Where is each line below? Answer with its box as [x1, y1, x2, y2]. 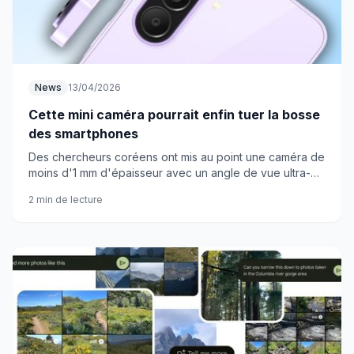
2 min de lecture [28, 194, 103, 205]
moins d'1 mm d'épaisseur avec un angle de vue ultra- [28, 166, 311, 179]
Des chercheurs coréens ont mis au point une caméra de [28, 150, 325, 164]
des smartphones [28, 126, 138, 141]
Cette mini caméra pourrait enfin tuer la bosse [28, 107, 320, 122]
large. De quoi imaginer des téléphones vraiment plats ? [28, 182, 318, 195]
